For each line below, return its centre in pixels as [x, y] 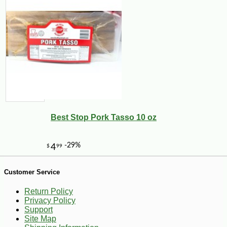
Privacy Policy [50, 200]
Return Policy [49, 191]
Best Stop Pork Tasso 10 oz [104, 117]
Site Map [40, 218]
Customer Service [32, 172]
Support [39, 209]
